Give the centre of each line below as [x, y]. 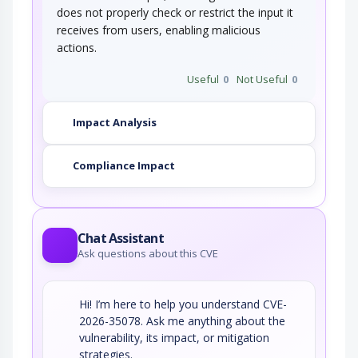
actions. [77, 47]
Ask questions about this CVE [148, 253]
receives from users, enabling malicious [159, 30]
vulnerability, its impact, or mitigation [174, 337]
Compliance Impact [124, 166]
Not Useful [262, 79]
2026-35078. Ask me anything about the [182, 320]
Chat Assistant [121, 238]
